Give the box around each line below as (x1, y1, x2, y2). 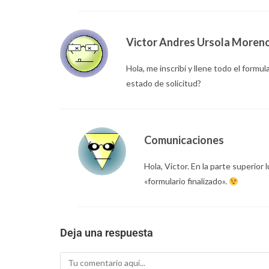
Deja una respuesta (59, 226, 153, 240)
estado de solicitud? (125, 78, 201, 89)
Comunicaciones (144, 133, 224, 147)
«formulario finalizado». (144, 176, 229, 187)
